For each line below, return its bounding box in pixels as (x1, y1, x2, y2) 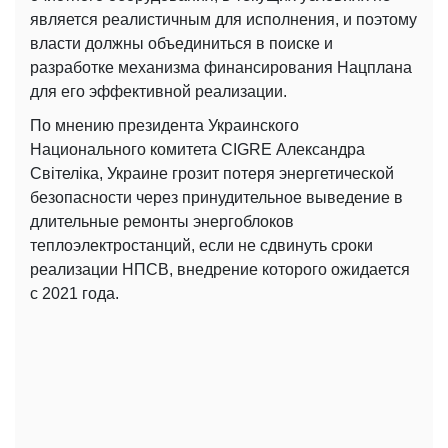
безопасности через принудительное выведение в (30, 189, 403, 207)
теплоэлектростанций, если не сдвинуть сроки (30, 237, 373, 255)
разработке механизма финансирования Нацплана (30, 59, 412, 77)
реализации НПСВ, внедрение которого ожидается (30, 261, 410, 279)
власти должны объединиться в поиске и (30, 35, 333, 53)
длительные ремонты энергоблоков (30, 213, 294, 231)
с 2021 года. (30, 285, 119, 303)
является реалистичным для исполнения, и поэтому (30, 11, 417, 29)
